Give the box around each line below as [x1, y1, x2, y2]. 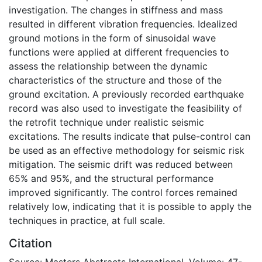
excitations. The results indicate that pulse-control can [9, 130, 250, 142]
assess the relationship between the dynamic [9, 60, 208, 72]
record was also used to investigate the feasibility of [9, 102, 242, 114]
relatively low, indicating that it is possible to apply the [9, 200, 251, 212]
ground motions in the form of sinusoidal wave [9, 32, 216, 44]
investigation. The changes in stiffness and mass [9, 4, 223, 16]
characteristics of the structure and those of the [9, 74, 222, 86]
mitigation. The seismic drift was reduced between [9, 158, 233, 170]
